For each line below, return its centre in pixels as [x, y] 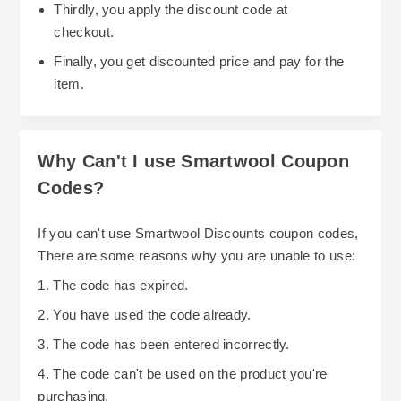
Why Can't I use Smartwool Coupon [194, 161]
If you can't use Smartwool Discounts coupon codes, [198, 233]
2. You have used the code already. [145, 314]
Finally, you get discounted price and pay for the [199, 61]
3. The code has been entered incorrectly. [164, 344]
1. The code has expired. [113, 285]
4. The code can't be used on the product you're [183, 373]
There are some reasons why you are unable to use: [197, 255]
